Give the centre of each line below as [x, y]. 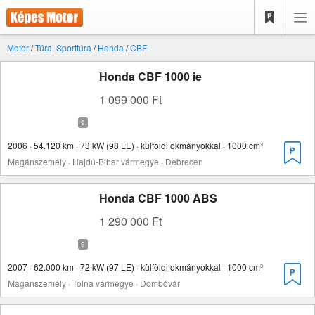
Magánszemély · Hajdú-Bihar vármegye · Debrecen [105, 161]
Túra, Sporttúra [63, 47]
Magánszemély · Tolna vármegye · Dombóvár [94, 283]
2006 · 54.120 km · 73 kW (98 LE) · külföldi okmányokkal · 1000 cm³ [135, 145]
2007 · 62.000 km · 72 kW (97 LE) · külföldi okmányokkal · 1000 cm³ [135, 267]
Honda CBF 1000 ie [150, 76]
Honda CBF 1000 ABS [158, 198]
